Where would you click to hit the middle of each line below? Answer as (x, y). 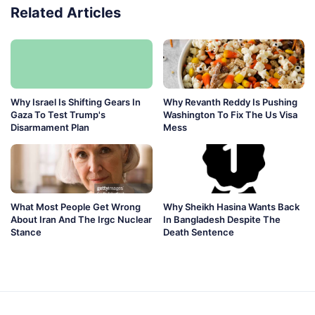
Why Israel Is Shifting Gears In (76, 102)
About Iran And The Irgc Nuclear (81, 220)
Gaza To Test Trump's (58, 115)
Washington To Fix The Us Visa (230, 115)
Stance (26, 232)
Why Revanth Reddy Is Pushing (230, 102)
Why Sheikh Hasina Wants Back (231, 207)
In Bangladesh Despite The (221, 220)
